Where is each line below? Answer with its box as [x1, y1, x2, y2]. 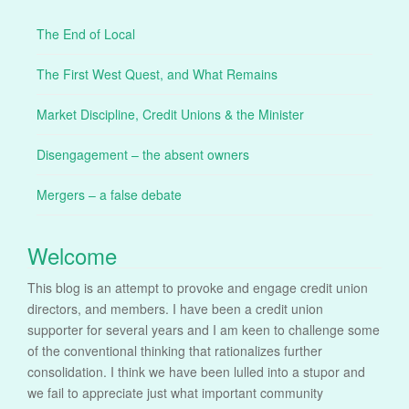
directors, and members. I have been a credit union [27, 299, 323, 318]
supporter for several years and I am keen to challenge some [27, 320, 380, 339]
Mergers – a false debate [37, 184, 182, 204]
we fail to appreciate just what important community [27, 383, 323, 402]
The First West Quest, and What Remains [37, 64, 278, 83]
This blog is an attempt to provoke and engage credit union [27, 278, 368, 297]
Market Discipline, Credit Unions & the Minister [37, 104, 304, 123]
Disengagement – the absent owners [37, 144, 249, 163]
